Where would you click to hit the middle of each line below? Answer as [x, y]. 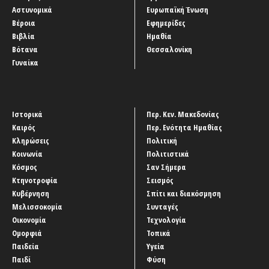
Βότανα [25, 50]
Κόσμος [25, 167]
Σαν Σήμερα [166, 167]
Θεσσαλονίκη [169, 50]
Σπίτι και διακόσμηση [184, 194]
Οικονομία [29, 220]
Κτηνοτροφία [35, 180]
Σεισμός [160, 180]
